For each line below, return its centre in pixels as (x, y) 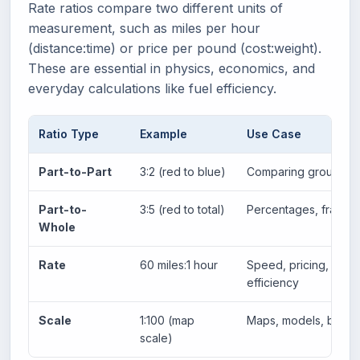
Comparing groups (296, 171)
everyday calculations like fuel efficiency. (152, 88)
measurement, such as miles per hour (144, 28)
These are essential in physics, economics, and (172, 68)
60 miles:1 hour (179, 264)
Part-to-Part (75, 171)
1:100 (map (167, 320)
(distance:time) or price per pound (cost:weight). (175, 48)
